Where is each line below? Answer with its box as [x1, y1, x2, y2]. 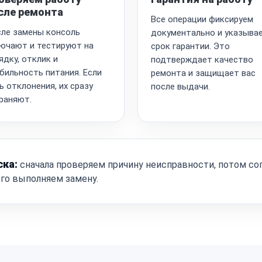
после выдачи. [151, 81, 210, 92]
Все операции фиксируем [151, 13, 253, 25]
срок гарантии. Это [151, 40, 230, 51]
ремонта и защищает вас [151, 67, 256, 78]
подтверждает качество [151, 54, 253, 65]
